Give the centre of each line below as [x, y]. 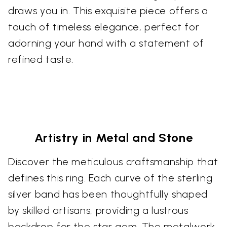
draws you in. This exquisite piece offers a [108, 10]
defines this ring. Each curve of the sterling [110, 178]
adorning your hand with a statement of [106, 43]
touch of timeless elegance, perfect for [104, 27]
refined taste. [41, 59]
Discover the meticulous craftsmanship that [113, 161]
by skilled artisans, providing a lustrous [98, 210]
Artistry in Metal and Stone [113, 137]
